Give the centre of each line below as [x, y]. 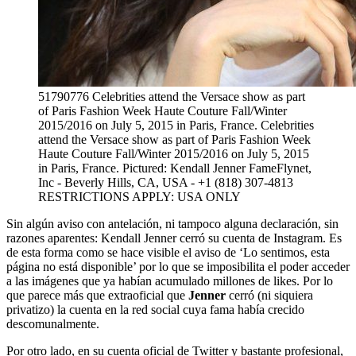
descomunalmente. [53, 324]
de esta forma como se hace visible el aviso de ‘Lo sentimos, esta [168, 252]
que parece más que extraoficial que [97, 295]
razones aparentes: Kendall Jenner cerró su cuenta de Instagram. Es [174, 238]
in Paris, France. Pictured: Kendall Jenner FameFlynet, [175, 168]
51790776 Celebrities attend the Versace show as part [172, 97]
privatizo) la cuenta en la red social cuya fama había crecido [155, 310]
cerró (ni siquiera [269, 295]
